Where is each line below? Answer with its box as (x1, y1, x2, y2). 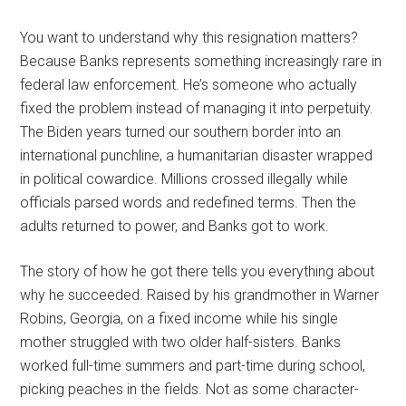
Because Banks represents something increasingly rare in (20, 52, 382, 70)
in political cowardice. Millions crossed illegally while (20, 169, 349, 188)
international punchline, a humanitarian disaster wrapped (20, 146, 373, 164)
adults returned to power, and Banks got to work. (20, 217, 330, 235)
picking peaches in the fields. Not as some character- (20, 380, 360, 398)
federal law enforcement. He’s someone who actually (20, 75, 358, 93)
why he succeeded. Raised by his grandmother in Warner (20, 285, 380, 304)
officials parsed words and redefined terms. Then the (20, 193, 357, 211)
